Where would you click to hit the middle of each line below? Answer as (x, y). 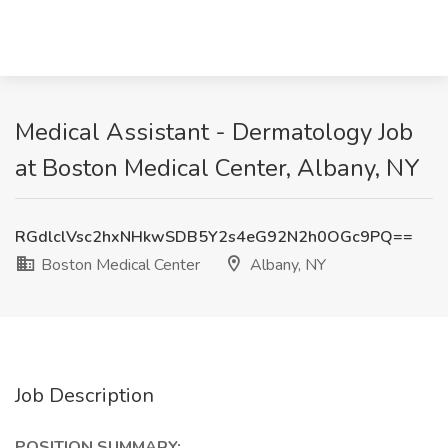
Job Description (84, 395)
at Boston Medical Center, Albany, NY (217, 168)
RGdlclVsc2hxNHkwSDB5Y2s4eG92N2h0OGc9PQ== (214, 237)
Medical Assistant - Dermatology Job (214, 132)
